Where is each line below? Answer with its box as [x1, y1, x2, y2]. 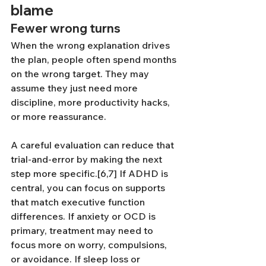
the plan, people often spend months [11, 53, 179, 65]
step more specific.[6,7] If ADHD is [11, 167, 170, 179]
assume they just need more [11, 82, 140, 94]
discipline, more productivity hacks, [11, 96, 172, 108]
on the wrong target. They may [11, 68, 151, 80]
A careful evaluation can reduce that [11, 139, 176, 151]
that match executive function [11, 196, 147, 208]
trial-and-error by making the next [11, 153, 164, 165]
